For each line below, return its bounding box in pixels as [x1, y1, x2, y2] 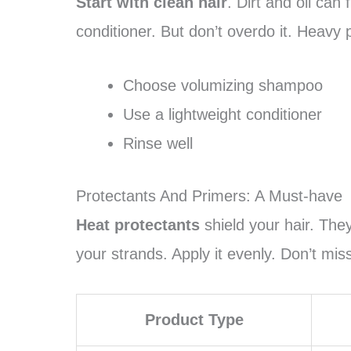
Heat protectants [76, 216, 200, 233]
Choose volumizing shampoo [123, 77, 323, 94]
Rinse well [123, 135, 193, 152]
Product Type [144, 311, 244, 328]
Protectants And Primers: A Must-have [76, 187, 342, 204]
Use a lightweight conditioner [123, 106, 322, 123]
